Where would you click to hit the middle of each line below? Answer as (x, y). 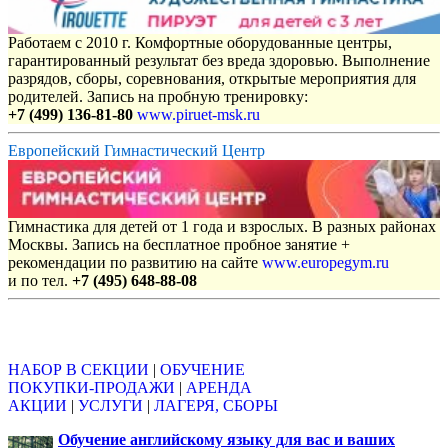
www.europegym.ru (325, 263)
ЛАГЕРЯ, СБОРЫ (216, 405)
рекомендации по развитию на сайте (135, 263)
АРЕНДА (219, 387)
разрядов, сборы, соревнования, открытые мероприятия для (212, 79)
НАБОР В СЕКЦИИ (78, 369)
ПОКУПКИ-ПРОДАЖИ (91, 387)
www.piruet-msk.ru (198, 115)
